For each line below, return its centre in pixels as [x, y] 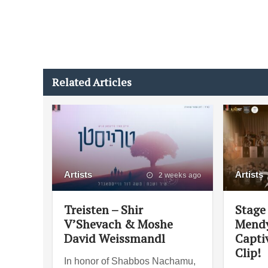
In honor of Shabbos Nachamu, [130, 261]
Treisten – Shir [103, 209]
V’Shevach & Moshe [118, 224]
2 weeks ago [179, 175]
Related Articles [92, 82]
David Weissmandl [115, 238]
